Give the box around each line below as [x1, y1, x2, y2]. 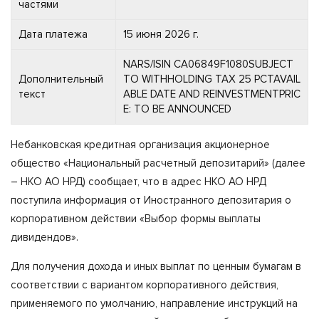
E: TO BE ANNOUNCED [123, 102, 231, 115]
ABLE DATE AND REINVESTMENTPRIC [123, 87, 300, 100]
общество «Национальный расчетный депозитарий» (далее [11, 156, 305, 169]
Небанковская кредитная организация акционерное [11, 137, 270, 151]
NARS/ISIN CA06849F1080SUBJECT [123, 57, 293, 70]
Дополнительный [19, 72, 103, 85]
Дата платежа [19, 27, 88, 41]
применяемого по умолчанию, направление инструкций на [11, 296, 298, 310]
